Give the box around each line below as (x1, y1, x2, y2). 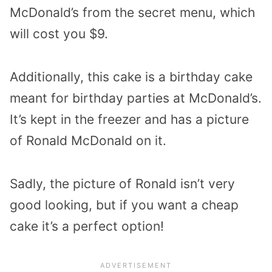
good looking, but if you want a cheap (10, 197, 239, 212)
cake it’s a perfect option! (10, 218, 164, 234)
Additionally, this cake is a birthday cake (10, 69, 253, 84)
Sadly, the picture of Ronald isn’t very (10, 175, 235, 191)
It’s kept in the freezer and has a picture (10, 111, 249, 127)
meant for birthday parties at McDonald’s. (10, 90, 262, 106)
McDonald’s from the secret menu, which (10, 5, 255, 21)
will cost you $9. (10, 26, 108, 42)
